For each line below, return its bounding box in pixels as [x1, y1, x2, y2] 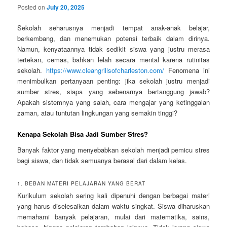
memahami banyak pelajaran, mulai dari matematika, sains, [17, 211, 210, 221]
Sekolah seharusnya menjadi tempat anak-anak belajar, [17, 22, 210, 32]
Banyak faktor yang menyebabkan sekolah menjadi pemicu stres [17, 145, 210, 155]
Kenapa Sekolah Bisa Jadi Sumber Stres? [17, 129, 148, 139]
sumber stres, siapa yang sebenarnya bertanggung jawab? [17, 86, 210, 96]
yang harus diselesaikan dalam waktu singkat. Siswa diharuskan [17, 201, 210, 211]
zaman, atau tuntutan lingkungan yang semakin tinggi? [17, 107, 178, 118]
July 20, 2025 [47, 2, 85, 12]
